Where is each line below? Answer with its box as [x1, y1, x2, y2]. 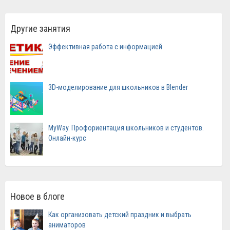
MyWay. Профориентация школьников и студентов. [48, 123, 204, 132]
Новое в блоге [10, 190, 65, 202]
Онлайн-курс [48, 133, 86, 142]
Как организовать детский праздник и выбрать [48, 210, 191, 219]
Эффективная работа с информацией [48, 42, 162, 51]
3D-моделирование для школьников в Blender [48, 83, 188, 91]
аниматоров [48, 220, 86, 229]
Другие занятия [10, 23, 70, 34]
